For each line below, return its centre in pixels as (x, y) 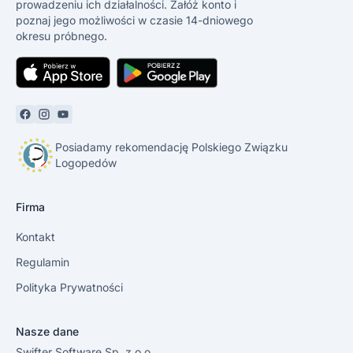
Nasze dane (47, 332)
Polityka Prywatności (69, 288)
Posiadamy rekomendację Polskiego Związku (171, 147)
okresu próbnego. (61, 35)
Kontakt (35, 237)
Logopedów (85, 163)
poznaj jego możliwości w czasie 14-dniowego (134, 20)
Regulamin (43, 262)
